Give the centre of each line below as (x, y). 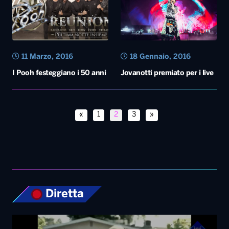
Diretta (63, 194)
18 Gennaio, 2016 (159, 57)
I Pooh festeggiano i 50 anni (59, 73)
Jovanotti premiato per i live (167, 73)
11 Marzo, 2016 (46, 57)
